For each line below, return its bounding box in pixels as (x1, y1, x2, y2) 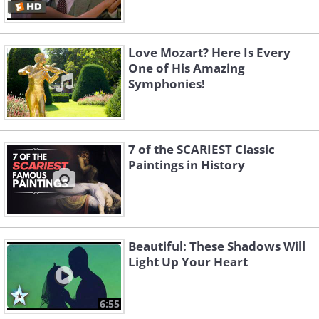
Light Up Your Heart (128, 253, 248, 271)
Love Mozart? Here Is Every (128, 44, 291, 61)
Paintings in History (128, 157, 245, 174)
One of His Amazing (128, 60, 245, 77)
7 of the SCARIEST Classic (128, 141, 275, 158)
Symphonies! (128, 75, 205, 93)
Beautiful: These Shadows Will (128, 238, 305, 255)
